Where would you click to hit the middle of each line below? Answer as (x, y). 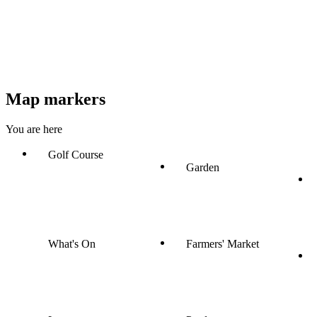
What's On (72, 243)
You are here (34, 129)
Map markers (56, 99)
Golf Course (76, 154)
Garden (203, 167)
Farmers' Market (223, 243)
